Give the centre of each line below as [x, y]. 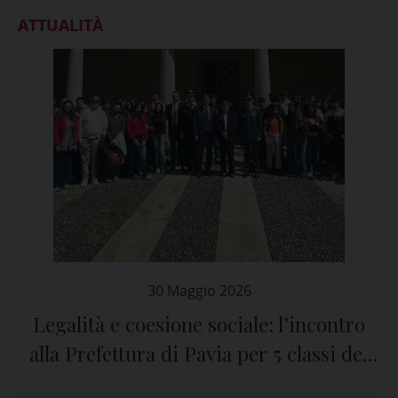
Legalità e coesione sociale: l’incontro [199, 324]
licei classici [199, 383]
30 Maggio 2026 [199, 291]
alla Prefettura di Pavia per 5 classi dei [199, 354]
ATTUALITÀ [60, 25]
